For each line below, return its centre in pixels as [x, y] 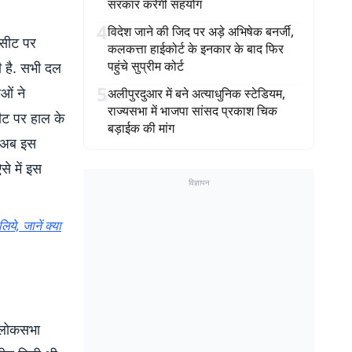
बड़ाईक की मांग [141, 128]
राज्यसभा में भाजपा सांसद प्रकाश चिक [192, 111]
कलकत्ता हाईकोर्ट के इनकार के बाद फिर [196, 49]
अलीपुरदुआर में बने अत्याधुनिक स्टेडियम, [196, 93]
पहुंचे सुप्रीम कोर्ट [146, 66]
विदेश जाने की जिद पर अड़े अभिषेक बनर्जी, [201, 31]
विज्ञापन [199, 182]
